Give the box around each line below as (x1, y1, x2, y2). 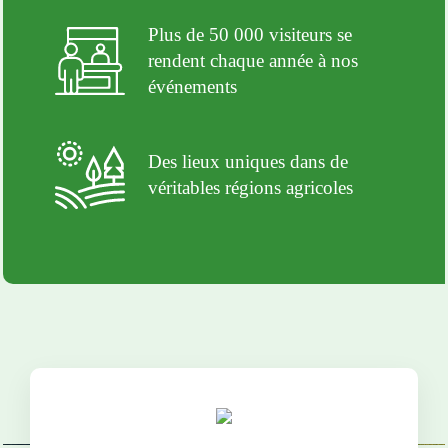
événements (147, 75, 237, 97)
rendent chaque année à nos (147, 49, 358, 71)
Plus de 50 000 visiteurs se (147, 23, 352, 45)
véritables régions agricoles (147, 176, 353, 198)
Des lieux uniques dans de (147, 150, 348, 172)
